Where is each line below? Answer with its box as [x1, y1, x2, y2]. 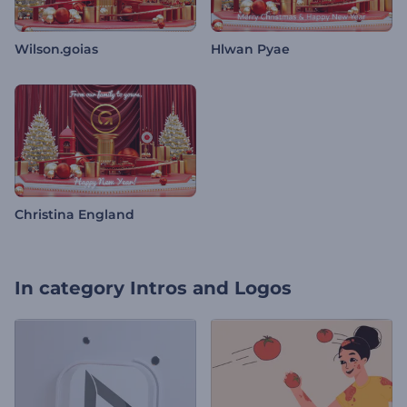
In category [15, 277, 124, 300]
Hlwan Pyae [211, 41, 290, 58]
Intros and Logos [130, 277, 292, 300]
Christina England [15, 206, 134, 223]
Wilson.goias [15, 41, 98, 58]
